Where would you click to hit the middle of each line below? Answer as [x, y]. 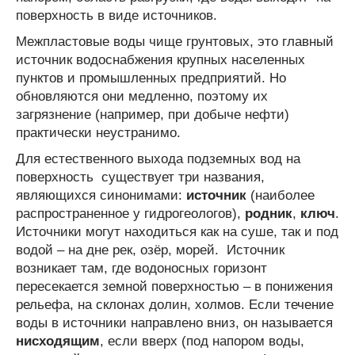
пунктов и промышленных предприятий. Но [151, 78]
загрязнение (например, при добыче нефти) [153, 114]
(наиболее [281, 195]
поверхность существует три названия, [140, 177]
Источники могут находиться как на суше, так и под [177, 231]
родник [269, 213]
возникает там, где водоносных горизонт [141, 268]
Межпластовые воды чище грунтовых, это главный [175, 41]
